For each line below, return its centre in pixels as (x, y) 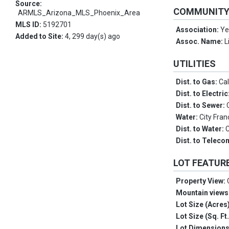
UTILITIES (195, 64)
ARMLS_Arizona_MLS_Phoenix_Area (79, 13)
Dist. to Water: (201, 129)
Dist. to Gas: (198, 82)
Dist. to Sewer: (201, 105)
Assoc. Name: (200, 41)
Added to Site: (40, 36)
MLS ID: (29, 25)
